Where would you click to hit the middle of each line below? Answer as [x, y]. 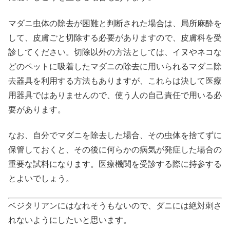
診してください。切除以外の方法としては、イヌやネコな [115, 52]
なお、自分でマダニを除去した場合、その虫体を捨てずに [115, 136]
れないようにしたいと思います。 [70, 220]
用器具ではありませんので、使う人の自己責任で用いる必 [115, 95]
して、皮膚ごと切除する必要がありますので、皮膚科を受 [115, 37]
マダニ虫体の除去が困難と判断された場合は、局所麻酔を [115, 23]
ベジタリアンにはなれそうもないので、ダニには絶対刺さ [115, 205]
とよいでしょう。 [41, 179]
